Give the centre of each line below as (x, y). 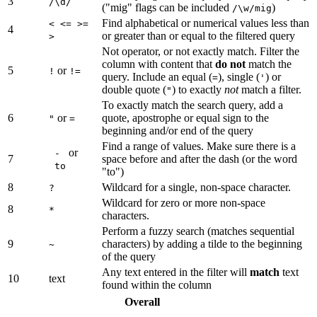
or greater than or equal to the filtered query (198, 36)
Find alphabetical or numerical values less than (206, 23)
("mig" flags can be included (167, 7)
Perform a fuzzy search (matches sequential (198, 231)
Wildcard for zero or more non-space (184, 203)
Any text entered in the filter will (176, 272)
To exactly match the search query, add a (192, 105)
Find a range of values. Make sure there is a (199, 146)
